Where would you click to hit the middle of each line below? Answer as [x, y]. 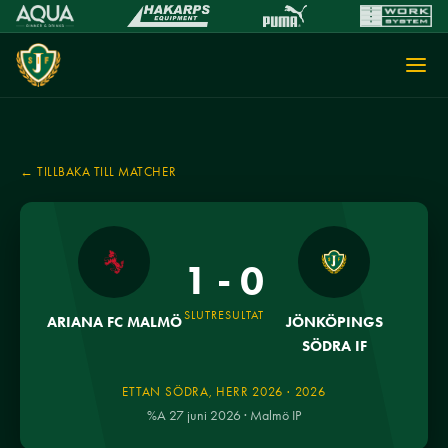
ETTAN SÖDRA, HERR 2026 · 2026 [224, 391]
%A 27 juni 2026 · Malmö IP [224, 415]
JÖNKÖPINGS [334, 321]
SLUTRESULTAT [224, 315]
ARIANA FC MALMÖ [114, 321]
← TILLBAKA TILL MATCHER [98, 171]
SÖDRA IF [334, 345]
